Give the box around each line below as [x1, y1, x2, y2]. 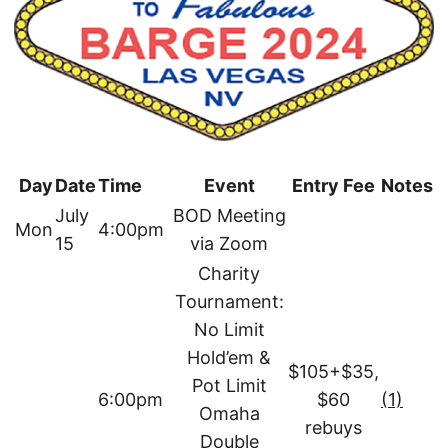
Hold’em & [187, 347, 271, 369]
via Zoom [190, 233, 268, 255]
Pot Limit [191, 375, 267, 397]
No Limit [193, 319, 265, 341]
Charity [198, 263, 260, 285]
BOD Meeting [172, 205, 286, 227]
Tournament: [174, 291, 284, 313]
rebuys [305, 417, 362, 439]
